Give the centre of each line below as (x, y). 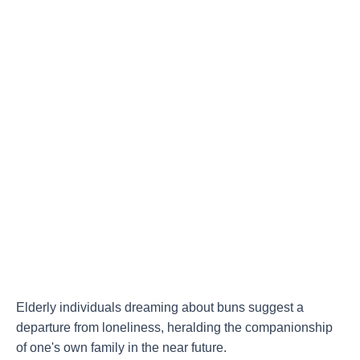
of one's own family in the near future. (121, 348)
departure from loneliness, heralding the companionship (174, 328)
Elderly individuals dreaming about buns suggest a (160, 308)
